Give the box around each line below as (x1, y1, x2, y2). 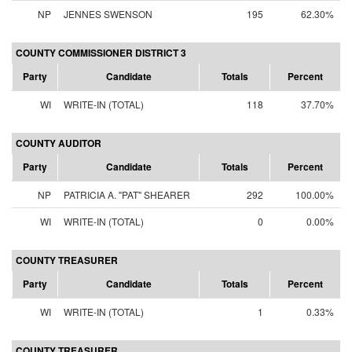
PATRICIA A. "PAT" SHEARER (64, 188, 190, 201)
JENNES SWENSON (64, 7, 152, 20)
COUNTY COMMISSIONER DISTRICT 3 (16, 46, 186, 60)
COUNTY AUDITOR (16, 136, 101, 150)
